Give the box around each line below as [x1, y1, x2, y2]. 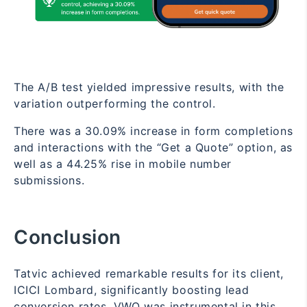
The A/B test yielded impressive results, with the [14, 80, 284, 95]
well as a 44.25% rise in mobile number [14, 157, 232, 171]
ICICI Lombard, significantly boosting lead [14, 283, 249, 297]
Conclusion [14, 225, 121, 249]
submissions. [14, 173, 85, 188]
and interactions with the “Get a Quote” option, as [14, 140, 293, 155]
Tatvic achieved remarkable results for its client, [14, 267, 284, 281]
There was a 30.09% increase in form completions [14, 124, 293, 138]
